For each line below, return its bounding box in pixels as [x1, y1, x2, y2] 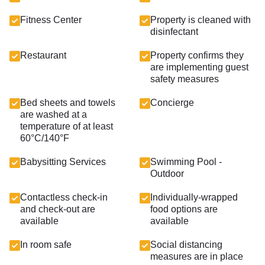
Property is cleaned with [150, 15, 251, 25]
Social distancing [150, 240, 222, 250]
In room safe [20, 240, 72, 250]
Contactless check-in [20, 192, 108, 202]
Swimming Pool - [150, 157, 222, 167]
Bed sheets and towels [20, 98, 115, 108]
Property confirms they [150, 50, 244, 60]
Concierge [150, 98, 194, 108]
